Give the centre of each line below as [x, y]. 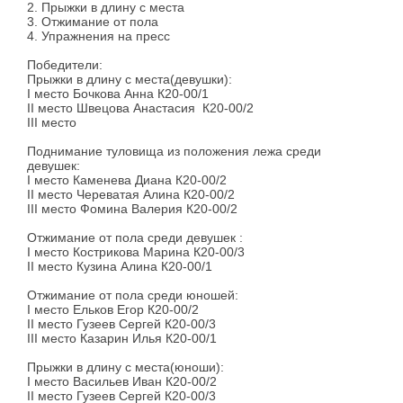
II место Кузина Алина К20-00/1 [120, 267]
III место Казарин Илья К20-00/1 [122, 339]
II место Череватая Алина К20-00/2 [131, 195]
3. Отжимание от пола [93, 22]
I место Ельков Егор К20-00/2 [113, 310]
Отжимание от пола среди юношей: [133, 296]
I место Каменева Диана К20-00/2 [127, 180]
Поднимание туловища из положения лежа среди [174, 152]
